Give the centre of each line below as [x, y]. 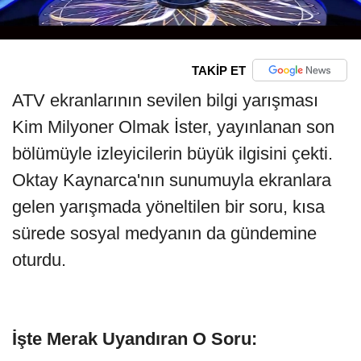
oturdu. [39, 260]
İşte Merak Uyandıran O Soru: [137, 339]
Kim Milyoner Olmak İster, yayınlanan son [173, 127]
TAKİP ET [218, 70]
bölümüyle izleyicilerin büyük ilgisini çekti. [172, 154]
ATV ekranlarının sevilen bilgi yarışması [165, 101]
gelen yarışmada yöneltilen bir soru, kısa [168, 207]
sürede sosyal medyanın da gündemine [164, 234]
